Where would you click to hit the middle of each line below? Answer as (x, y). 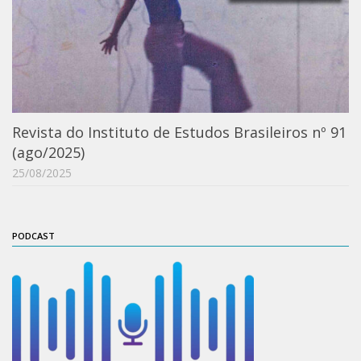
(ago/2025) (48, 153)
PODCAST (33, 236)
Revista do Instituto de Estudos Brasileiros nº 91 (179, 133)
